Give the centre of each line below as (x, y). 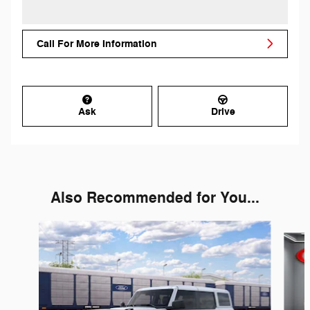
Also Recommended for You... (155, 198)
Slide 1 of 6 (29, 227)
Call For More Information (97, 44)
